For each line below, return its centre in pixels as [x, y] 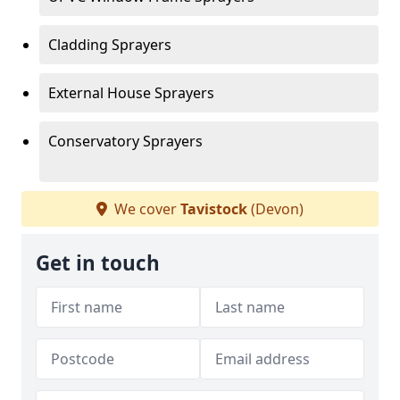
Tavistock [214, 209]
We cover [146, 209]
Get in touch [98, 263]
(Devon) [275, 209]
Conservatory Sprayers [125, 141]
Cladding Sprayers [110, 45]
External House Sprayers [131, 93]
